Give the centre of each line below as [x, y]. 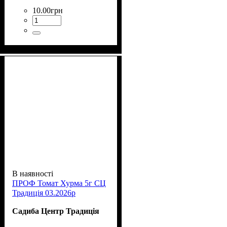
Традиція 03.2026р [44, 193]
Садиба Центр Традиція [56, 211]
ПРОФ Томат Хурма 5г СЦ [59, 183]
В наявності [33, 173]
